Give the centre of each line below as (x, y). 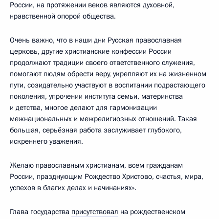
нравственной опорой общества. (63, 16)
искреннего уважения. (46, 141)
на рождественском (152, 211)
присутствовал (95, 211)
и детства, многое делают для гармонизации (83, 107)
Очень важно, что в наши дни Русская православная (96, 40)
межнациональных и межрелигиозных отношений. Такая (103, 119)
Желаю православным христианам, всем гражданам (96, 165)
